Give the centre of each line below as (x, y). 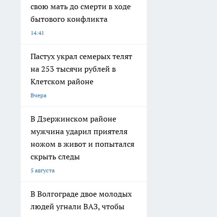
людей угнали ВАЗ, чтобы (77, 206)
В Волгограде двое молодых (81, 194)
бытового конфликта (69, 19)
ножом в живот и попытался (82, 144)
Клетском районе (62, 81)
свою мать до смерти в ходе (81, 6)
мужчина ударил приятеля (79, 131)
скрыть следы (55, 156)
